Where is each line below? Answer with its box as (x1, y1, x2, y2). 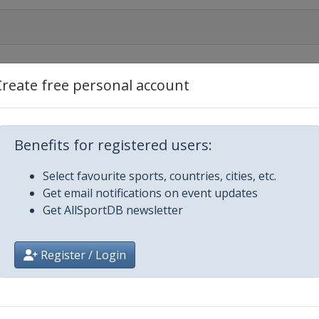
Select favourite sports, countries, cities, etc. (43, 168, 276, 184)
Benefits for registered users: (14, 135, 212, 155)
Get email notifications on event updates (43, 185, 258, 201)
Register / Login (38, 247, 126, 263)
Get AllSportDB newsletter (43, 202, 183, 218)
